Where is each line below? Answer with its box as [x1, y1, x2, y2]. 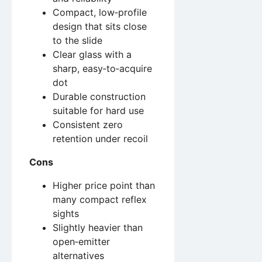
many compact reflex [53, 193, 147, 205]
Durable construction [53, 90, 146, 102]
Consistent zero [53, 118, 123, 130]
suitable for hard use [53, 104, 144, 116]
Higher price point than [53, 179, 155, 191]
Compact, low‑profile [53, 6, 147, 18]
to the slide [53, 34, 102, 46]
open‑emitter [53, 235, 110, 247]
